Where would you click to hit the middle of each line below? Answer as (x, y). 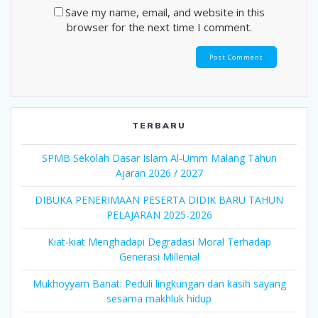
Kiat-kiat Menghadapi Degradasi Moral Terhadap (159, 242)
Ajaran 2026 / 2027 (159, 173)
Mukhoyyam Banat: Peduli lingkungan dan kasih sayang (159, 284)
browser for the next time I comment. (159, 27)
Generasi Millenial (159, 257)
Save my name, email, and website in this (165, 12)
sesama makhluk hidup (159, 299)
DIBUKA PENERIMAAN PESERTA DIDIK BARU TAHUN (159, 200)
